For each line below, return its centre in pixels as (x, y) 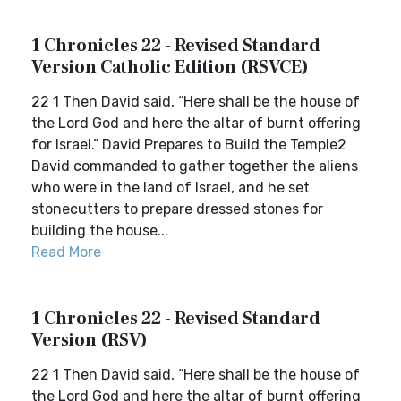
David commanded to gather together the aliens (195, 166)
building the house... (100, 230)
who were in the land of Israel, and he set (171, 188)
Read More (66, 252)
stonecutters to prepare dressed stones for (177, 209)
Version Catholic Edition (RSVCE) (170, 67)
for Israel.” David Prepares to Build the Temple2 (189, 145)
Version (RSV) (90, 340)
